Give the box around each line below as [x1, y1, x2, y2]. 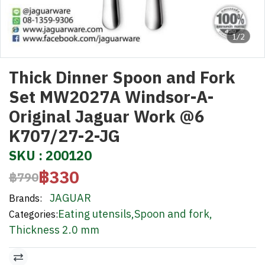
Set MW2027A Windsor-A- [9, 86, 214, 108]
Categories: [9, 208, 58, 220]
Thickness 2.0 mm [9, 223, 99, 237]
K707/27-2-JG [9, 125, 120, 147]
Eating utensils [58, 207, 131, 221]
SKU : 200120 [9, 147, 92, 164]
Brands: [9, 192, 42, 204]
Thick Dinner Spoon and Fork [9, 66, 235, 88]
